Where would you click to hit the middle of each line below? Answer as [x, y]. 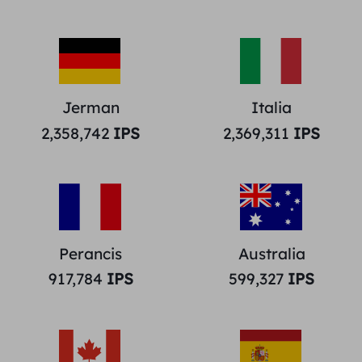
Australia [271, 253]
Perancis [90, 253]
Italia [271, 108]
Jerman [90, 108]
